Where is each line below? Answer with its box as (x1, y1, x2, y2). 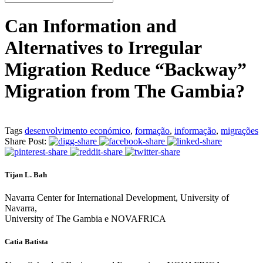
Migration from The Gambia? (5, 80, 245, 102)
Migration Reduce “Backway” (5, 59, 247, 80)
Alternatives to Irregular (5, 37, 201, 59)
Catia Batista (5, 237, 48, 247)
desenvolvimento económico (25, 125, 130, 136)
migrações (221, 125, 258, 136)
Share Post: (5, 136, 46, 146)
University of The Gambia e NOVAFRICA (5, 214, 166, 224)
